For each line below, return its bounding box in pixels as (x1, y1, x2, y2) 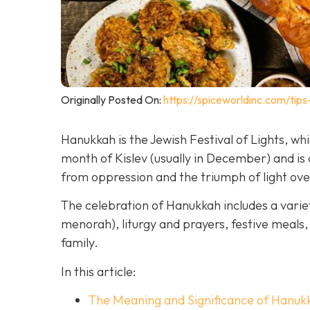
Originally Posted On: (61, 93, 163, 107)
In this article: (61, 263, 136, 280)
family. (61, 235, 98, 251)
